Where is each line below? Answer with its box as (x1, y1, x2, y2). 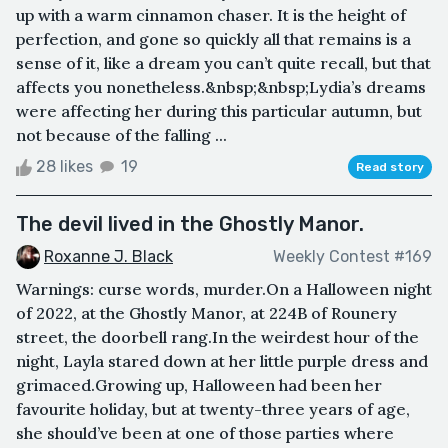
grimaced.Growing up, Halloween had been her (16, 375, 382, 396)
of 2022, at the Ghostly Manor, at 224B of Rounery (16, 303, 397, 324)
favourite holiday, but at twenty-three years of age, (16, 399, 410, 420)
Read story (356, 159, 424, 174)
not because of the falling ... (16, 124, 227, 145)
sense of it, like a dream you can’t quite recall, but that (16, 52, 431, 73)
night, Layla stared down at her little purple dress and (16, 351, 428, 372)
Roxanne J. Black (44, 246, 173, 266)
